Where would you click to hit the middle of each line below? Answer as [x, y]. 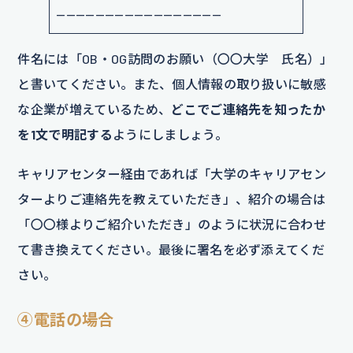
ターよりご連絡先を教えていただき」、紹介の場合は [172, 199]
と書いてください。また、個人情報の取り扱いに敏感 [172, 84]
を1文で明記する [65, 135]
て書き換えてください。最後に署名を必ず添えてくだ [171, 250]
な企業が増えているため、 [95, 110]
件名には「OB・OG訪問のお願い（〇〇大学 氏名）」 [175, 59]
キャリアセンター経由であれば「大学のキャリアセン [172, 174]
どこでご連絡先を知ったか [249, 110]
